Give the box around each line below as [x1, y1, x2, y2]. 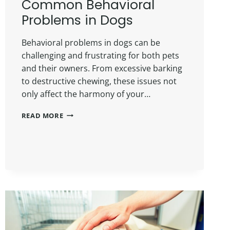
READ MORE [21, 110, 64, 120]
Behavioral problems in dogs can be [21, 36, 160, 48]
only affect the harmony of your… [21, 88, 150, 100]
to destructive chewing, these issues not [21, 75, 177, 87]
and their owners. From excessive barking [21, 62, 182, 74]
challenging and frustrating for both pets [21, 49, 179, 61]
